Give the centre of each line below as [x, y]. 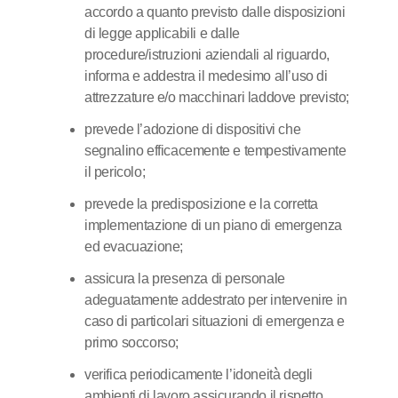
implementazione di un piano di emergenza [214, 225]
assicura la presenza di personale [185, 279]
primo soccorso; [131, 342]
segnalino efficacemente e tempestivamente [215, 151]
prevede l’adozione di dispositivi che [193, 129]
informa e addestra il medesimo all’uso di [206, 76]
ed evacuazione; [134, 247]
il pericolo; [115, 172]
